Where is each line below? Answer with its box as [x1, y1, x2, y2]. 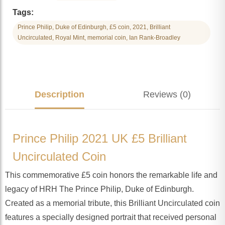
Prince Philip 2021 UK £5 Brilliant [13, 132, 187, 146]
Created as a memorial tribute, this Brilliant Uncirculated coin [5, 199, 220, 208]
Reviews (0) [143, 89, 191, 100]
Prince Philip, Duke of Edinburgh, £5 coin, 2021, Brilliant [18, 24, 170, 31]
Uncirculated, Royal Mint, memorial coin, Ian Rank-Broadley [18, 34, 180, 42]
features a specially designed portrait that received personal [5, 213, 216, 222]
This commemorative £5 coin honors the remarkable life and [5, 171, 217, 180]
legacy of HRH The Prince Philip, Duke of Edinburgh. [5, 185, 194, 194]
